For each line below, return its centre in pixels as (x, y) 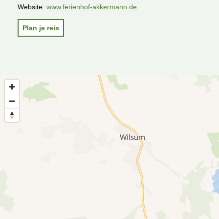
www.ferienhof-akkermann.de (92, 7)
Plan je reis (41, 28)
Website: (32, 7)
